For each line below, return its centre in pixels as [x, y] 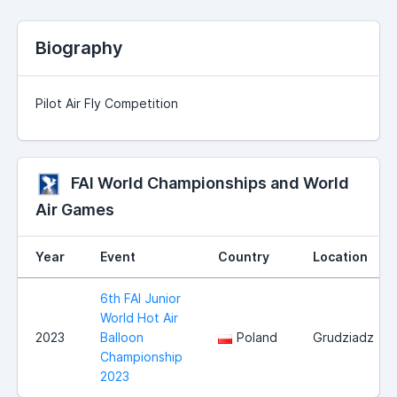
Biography [79, 48]
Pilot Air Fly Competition [109, 104]
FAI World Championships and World [210, 183]
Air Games [75, 210]
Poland [257, 338]
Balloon [122, 338]
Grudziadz [343, 338]
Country [244, 257]
